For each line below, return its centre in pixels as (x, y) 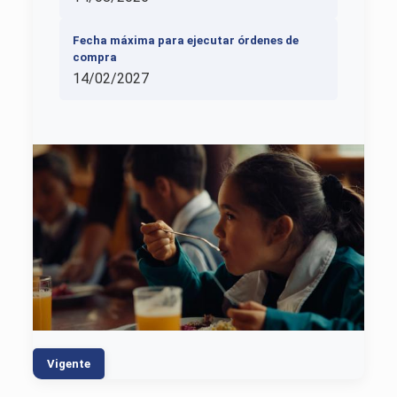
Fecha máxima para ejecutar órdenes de (185, 41)
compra (94, 58)
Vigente (68, 364)
